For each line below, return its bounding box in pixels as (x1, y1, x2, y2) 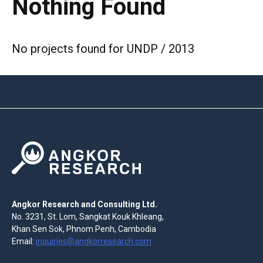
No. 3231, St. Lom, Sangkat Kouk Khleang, (12, 211, 164, 221)
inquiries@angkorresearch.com (36, 236, 151, 246)
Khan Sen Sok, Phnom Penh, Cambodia (12, 224, 156, 234)
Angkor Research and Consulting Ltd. (12, 199, 157, 209)
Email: (12, 236, 36, 246)
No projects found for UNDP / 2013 (12, 42, 194, 56)
